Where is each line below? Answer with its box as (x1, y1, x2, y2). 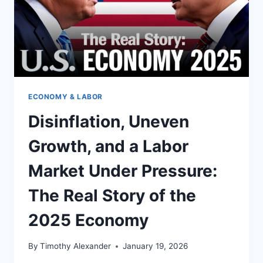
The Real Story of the (28, 185, 196, 205)
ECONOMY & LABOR (28, 92, 103, 101)
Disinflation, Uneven (28, 111, 189, 131)
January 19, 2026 (123, 241, 188, 251)
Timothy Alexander (40, 241, 112, 251)
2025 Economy (28, 210, 149, 230)
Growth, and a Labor (28, 136, 188, 156)
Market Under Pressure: (28, 160, 217, 181)
